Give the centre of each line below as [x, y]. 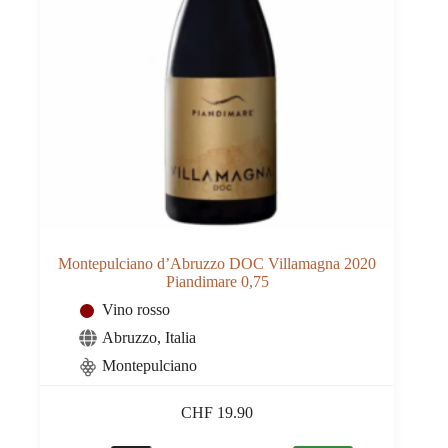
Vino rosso [136, 309]
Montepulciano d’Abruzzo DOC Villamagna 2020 [217, 263]
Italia [180, 337]
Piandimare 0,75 [217, 281]
